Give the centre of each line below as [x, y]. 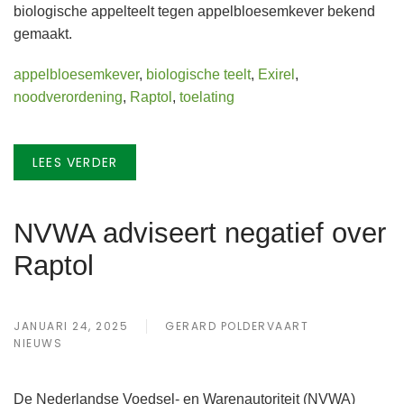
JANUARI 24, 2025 [71, 326]
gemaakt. [43, 34]
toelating [207, 97]
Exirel [276, 74]
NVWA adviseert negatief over [200, 233]
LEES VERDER [75, 162]
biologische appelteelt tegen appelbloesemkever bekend [194, 11]
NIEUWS [38, 343]
